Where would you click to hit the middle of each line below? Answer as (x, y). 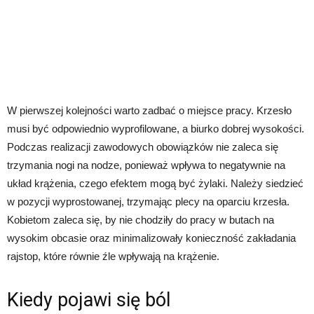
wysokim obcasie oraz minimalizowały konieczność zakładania (151, 238)
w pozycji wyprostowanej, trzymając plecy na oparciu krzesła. (148, 202)
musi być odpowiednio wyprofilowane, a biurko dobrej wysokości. (156, 129)
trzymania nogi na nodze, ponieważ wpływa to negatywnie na (146, 165)
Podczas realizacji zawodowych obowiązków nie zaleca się (143, 147)
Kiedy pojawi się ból (89, 300)
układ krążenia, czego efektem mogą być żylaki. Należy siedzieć (155, 184)
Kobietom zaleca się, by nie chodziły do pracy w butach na (141, 220)
